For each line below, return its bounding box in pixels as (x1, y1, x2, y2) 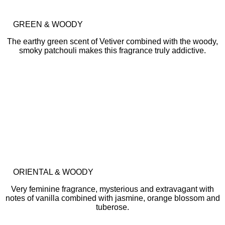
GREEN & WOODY (13, 20, 83, 29)
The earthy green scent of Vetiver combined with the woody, (7, 37, 218, 46)
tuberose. (96, 203, 129, 211)
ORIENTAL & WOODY (13, 168, 93, 176)
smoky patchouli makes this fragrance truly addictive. (19, 46, 206, 55)
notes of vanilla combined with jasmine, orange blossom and (5, 194, 220, 202)
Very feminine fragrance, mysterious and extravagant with (11, 185, 214, 193)
